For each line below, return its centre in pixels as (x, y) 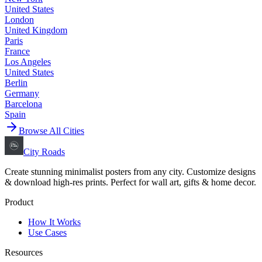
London (19, 19)
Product (19, 202)
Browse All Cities (51, 130)
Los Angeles (28, 61)
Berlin (16, 82)
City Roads (44, 151)
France (17, 51)
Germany (22, 93)
